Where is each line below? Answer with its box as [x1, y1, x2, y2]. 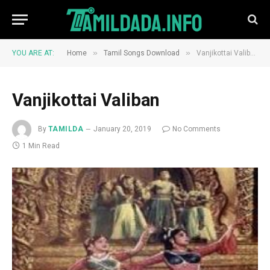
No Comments [172, 125, 221, 134]
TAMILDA [48, 125, 84, 134]
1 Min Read [22, 142, 60, 150]
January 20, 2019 [93, 125, 152, 134]
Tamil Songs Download [104, 49, 180, 57]
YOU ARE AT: [12, 49, 54, 57]
